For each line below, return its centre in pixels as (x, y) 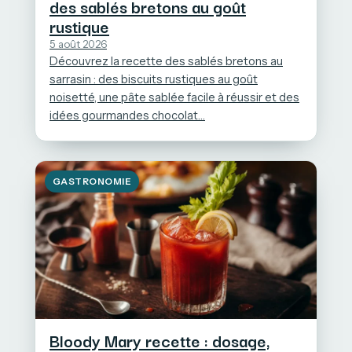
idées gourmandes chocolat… (127, 115)
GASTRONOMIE (92, 181)
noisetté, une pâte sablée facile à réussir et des (174, 97)
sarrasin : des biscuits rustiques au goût (154, 79)
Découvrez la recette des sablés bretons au (166, 61)
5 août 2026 (78, 44)
